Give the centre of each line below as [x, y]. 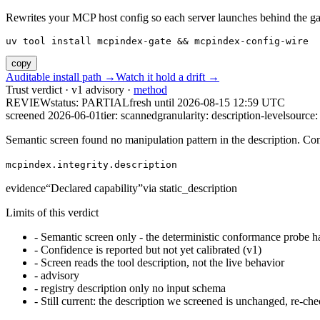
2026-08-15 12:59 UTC [231, 103]
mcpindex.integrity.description [91, 165]
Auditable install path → [61, 77]
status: [66, 103]
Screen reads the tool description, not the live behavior [162, 263]
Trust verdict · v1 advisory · [70, 90]
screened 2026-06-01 [53, 116]
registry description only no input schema [133, 289]
